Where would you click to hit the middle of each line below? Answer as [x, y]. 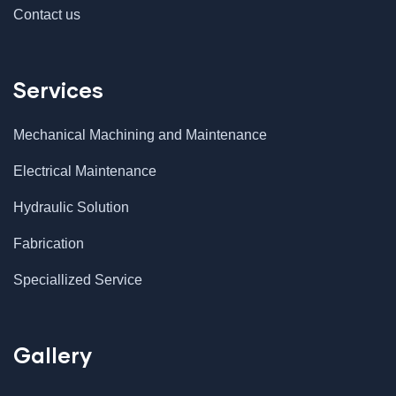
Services [58, 90]
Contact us [47, 15]
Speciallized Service [78, 280]
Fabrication [49, 244]
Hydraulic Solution [71, 207]
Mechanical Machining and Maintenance [140, 135]
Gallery [53, 355]
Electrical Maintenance [85, 171]
